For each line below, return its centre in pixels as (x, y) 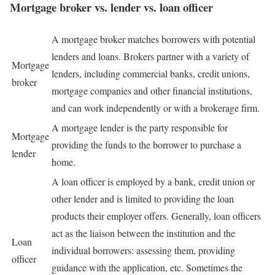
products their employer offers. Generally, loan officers (156, 216)
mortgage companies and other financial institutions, (152, 91)
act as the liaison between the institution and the (143, 233)
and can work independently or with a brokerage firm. (156, 108)
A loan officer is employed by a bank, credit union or (153, 182)
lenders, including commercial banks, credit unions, (151, 74)
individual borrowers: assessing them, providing (143, 250)
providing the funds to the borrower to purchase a (146, 145)
